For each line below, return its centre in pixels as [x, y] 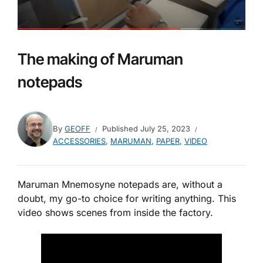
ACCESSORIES [79, 141]
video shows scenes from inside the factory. [115, 212]
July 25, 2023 [165, 128]
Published [121, 128]
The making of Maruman [100, 59]
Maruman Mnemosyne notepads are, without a [120, 184]
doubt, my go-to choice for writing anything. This [127, 198]
